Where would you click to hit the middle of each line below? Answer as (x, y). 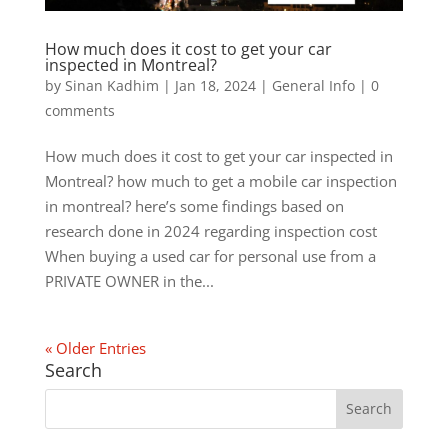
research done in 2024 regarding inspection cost (210, 230)
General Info (313, 85)
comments (79, 110)
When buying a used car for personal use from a (210, 255)
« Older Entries (95, 347)
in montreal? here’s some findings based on (194, 205)
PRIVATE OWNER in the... (129, 280)
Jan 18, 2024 (215, 85)
